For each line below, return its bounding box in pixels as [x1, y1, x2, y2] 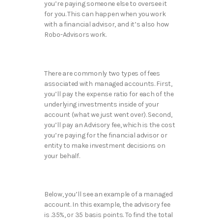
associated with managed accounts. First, [44, 79, 172, 88]
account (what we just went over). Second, [44, 110, 172, 119]
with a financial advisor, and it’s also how [44, 20, 169, 29]
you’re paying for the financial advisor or [44, 131, 167, 139]
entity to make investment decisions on [44, 141, 165, 150]
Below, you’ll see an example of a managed [44, 190, 173, 199]
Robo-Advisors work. [44, 30, 108, 39]
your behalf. [44, 151, 82, 160]
